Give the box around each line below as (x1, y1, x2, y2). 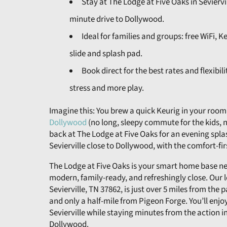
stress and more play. (69, 82, 144, 95)
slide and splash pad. (69, 48, 142, 60)
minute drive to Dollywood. (69, 13, 164, 26)
